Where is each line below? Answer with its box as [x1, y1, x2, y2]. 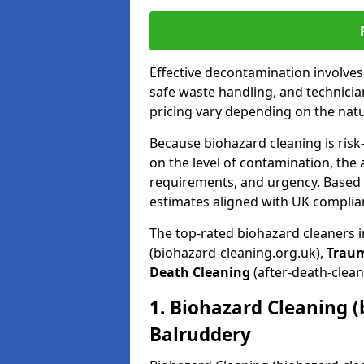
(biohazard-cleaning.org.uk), [149, 244, 327, 262]
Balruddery [149, 322, 251, 347]
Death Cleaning [149, 263, 250, 281]
